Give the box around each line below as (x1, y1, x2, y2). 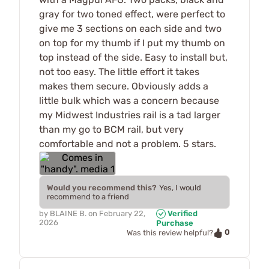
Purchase (156, 219, 193, 228)
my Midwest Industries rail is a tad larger (39, 109, 220, 121)
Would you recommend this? (47, 183, 157, 192)
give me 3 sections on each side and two (39, 22, 222, 34)
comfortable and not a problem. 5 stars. (39, 138, 216, 150)
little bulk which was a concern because (39, 94, 219, 106)
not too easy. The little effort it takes (39, 65, 199, 77)
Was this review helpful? (127, 228, 213, 238)
